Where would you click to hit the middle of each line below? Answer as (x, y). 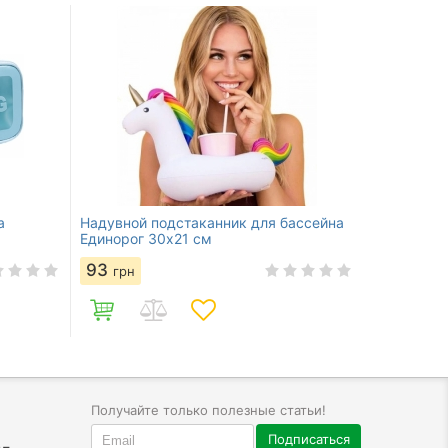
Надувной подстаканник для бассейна (212, 222)
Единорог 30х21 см (146, 238)
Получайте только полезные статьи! (208, 410)
